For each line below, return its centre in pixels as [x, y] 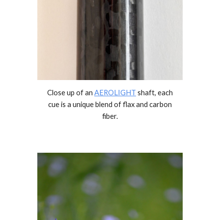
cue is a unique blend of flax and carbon [110, 104]
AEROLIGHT [115, 92]
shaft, [147, 92]
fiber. [110, 116]
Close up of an [71, 92]
